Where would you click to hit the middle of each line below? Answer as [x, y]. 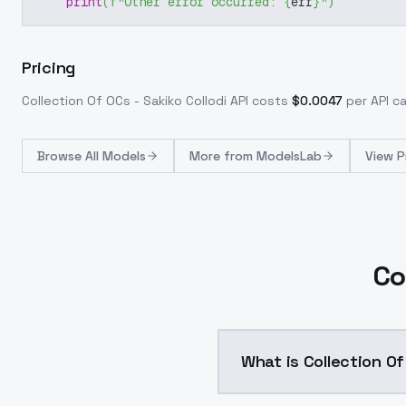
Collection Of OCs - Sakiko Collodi [124, 101]
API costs [257, 101]
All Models [116, 156]
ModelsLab [289, 156]
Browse [61, 156]
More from [223, 156]
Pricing [48, 68]
